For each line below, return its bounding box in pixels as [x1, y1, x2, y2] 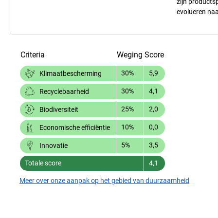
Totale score [25, 159, 61, 167]
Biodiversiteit [39, 105, 78, 113]
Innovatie [39, 141, 68, 149]
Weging [117, 50, 143, 59]
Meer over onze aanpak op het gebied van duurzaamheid [19, 176, 189, 184]
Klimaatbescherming [39, 69, 102, 77]
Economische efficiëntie [39, 123, 110, 131]
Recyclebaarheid [39, 87, 89, 95]
